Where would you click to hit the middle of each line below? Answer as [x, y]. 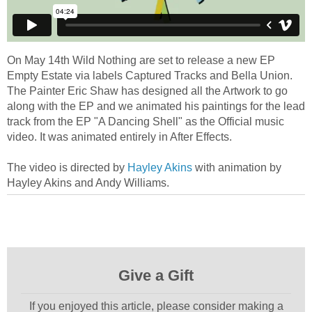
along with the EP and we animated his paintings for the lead [156, 106]
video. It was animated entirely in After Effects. [119, 136]
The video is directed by [67, 167]
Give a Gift [156, 275]
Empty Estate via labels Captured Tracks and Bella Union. [150, 75]
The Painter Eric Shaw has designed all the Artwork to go [147, 91]
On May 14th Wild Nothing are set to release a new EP [141, 60]
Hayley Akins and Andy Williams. [88, 182]
